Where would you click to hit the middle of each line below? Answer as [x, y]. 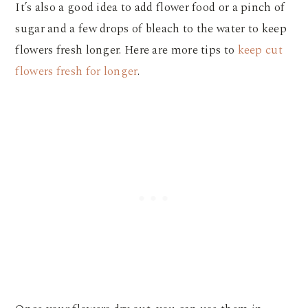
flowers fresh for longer [76, 72]
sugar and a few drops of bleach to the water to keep [151, 29]
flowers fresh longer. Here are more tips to [126, 51]
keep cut [260, 51]
